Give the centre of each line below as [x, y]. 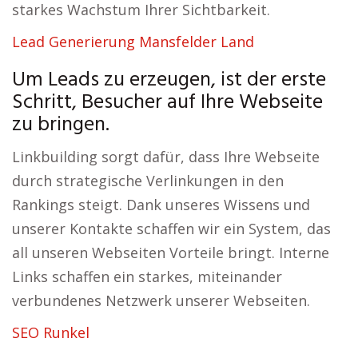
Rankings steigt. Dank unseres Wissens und [161, 205]
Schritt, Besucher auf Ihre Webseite [167, 103]
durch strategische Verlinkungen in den [148, 181]
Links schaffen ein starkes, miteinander [147, 276]
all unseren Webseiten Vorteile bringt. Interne [171, 253]
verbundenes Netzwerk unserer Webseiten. [161, 300]
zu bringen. [61, 125]
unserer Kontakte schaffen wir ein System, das [171, 229]
